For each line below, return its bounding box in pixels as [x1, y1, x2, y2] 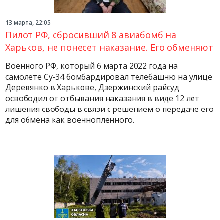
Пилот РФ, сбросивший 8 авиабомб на [5, 29, 177, 41]
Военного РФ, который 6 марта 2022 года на [5, 60, 178, 71]
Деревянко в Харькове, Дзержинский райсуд [5, 82, 180, 93]
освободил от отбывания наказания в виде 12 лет [5, 93, 200, 104]
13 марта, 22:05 [5, 18, 51, 27]
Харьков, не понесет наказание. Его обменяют [5, 41, 214, 53]
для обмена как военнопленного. [5, 114, 135, 125]
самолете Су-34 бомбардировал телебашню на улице [5, 71, 213, 82]
